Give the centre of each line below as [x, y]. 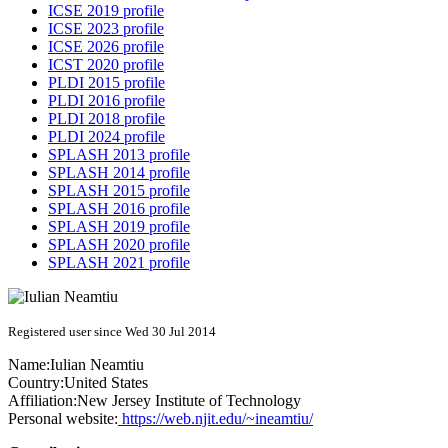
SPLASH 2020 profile [119, 245]
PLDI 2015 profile [106, 83]
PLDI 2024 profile [106, 137]
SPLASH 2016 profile [119, 209]
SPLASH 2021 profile [119, 263]
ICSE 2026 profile [106, 47]
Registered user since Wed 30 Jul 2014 [112, 332]
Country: [36, 383]
